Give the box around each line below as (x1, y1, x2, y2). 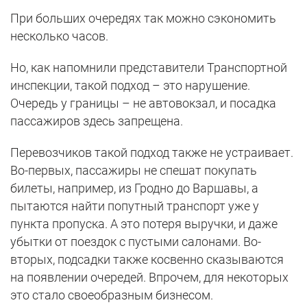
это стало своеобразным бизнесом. (10, 288, 213, 303)
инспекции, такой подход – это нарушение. (10, 78, 250, 93)
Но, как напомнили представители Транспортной (10, 60, 287, 75)
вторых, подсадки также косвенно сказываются (10, 252, 284, 267)
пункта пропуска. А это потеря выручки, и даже (10, 217, 278, 232)
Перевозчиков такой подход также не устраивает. (10, 145, 293, 160)
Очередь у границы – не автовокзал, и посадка (10, 96, 276, 111)
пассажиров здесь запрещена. (10, 114, 183, 129)
